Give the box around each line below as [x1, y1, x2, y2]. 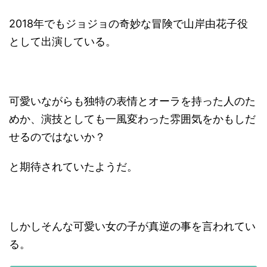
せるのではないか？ [9, 131, 105, 144]
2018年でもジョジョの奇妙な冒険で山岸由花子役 [9, 17, 248, 30]
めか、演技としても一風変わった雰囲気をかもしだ [9, 113, 256, 126]
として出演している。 [9, 35, 116, 48]
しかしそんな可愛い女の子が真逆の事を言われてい [9, 220, 256, 233]
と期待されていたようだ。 [9, 160, 138, 173]
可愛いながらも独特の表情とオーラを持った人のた [9, 95, 256, 108]
